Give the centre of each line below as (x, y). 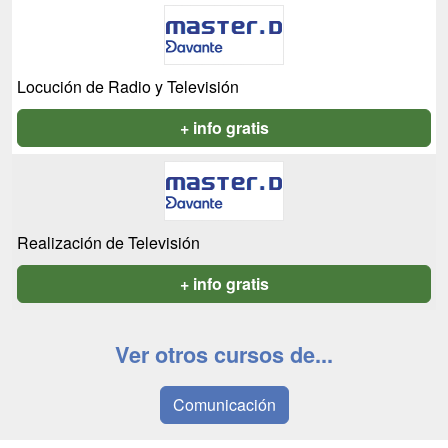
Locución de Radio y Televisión (128, 87)
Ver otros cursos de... (224, 355)
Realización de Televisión (108, 243)
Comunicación (224, 405)
